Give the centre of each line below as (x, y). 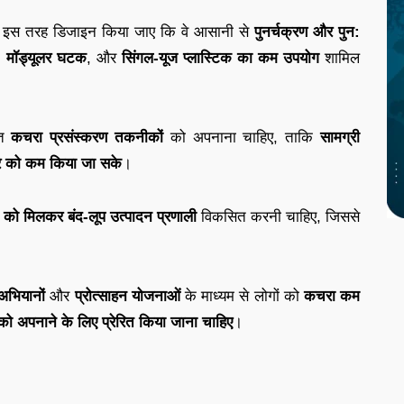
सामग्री (340, 137)
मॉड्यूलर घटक (46, 58)
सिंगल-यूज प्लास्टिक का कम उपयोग (220, 58)
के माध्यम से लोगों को (242, 296)
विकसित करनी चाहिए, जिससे (278, 216)
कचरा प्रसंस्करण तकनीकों (87, 137)
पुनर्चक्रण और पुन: (307, 32)
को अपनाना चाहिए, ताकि (242, 137)
